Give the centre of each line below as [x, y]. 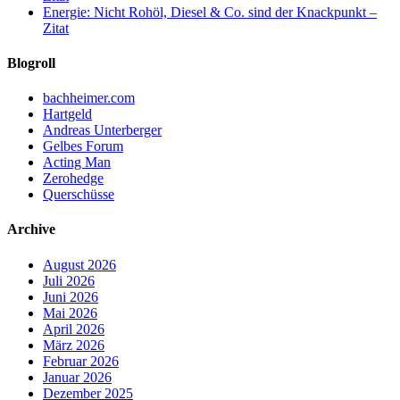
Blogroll [31, 62]
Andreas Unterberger [102, 130]
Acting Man [77, 162]
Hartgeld [67, 114]
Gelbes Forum [83, 146]
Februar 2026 [81, 361]
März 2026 [74, 345]
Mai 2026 [70, 312]
